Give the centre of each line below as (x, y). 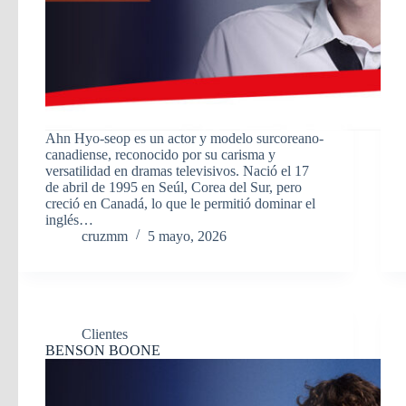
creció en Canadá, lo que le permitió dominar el (180, 203)
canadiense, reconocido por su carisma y (160, 154)
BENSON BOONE (103, 350)
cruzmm (105, 236)
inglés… (69, 219)
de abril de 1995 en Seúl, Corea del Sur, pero (174, 187)
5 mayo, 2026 (187, 236)
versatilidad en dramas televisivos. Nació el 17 (177, 170)
